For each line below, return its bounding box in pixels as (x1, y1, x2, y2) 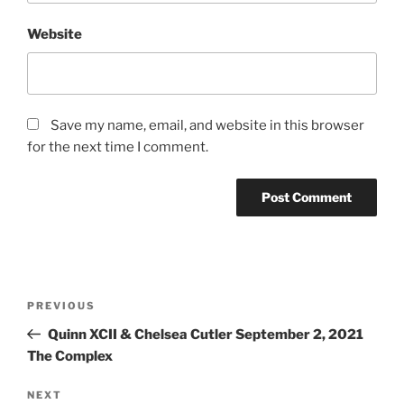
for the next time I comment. (27, 139, 208, 156)
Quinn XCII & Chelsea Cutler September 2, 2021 (47, 326, 363, 343)
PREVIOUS (27, 298, 96, 312)
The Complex (27, 347, 113, 364)
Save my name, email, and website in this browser (50, 117, 364, 134)
